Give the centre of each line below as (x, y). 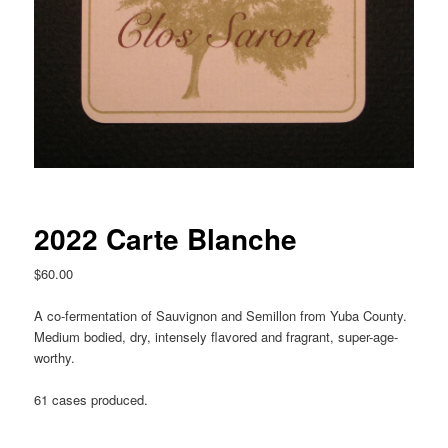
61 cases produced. (91, 400)
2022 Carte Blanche (166, 239)
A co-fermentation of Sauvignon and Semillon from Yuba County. (221, 316)
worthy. (55, 358)
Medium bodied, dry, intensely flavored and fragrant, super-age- (216, 337)
